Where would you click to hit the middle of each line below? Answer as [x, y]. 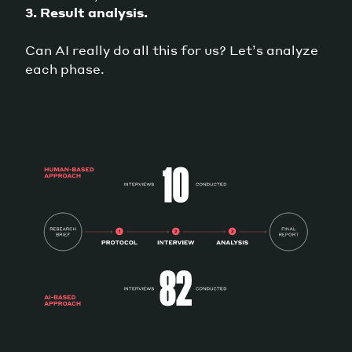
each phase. [65, 68]
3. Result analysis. [86, 12]
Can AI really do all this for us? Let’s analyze [172, 49]
